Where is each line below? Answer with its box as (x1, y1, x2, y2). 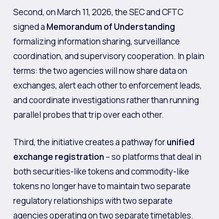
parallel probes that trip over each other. (13, 109, 164, 120)
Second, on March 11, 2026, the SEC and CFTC (13, 6, 183, 18)
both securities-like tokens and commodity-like (13, 165, 189, 177)
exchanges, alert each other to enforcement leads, (13, 80, 202, 91)
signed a (13, 21, 46, 32)
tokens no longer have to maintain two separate (13, 180, 191, 192)
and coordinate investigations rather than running (13, 94, 199, 106)
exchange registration (13, 151, 104, 162)
